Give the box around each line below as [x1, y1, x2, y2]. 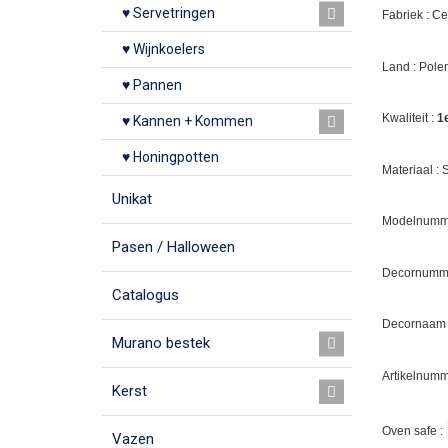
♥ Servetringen [122, 5, 215, 21]
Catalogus [112, 286, 179, 304]
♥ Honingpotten [122, 149, 219, 165]
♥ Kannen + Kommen [122, 113, 253, 129]
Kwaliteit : [382, 111, 437, 126]
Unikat [112, 190, 152, 208]
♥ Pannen [122, 77, 182, 93]
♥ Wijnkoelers [122, 41, 205, 57]
